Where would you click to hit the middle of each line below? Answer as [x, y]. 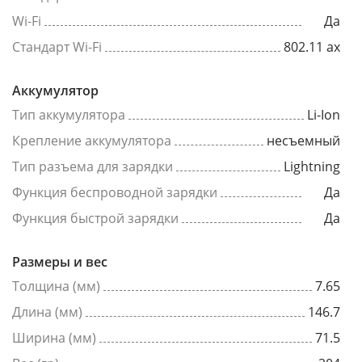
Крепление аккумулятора [92, 141]
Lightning [312, 166]
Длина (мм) [47, 312]
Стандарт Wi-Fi [57, 47]
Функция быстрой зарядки [95, 218]
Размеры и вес [60, 262]
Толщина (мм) [56, 286]
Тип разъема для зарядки [93, 166]
